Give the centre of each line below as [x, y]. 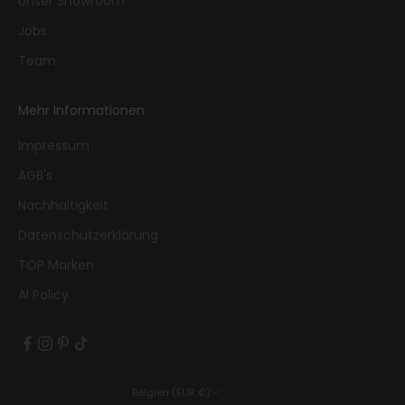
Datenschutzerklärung [88, 235]
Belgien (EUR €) [204, 393]
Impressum [54, 145]
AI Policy [43, 294]
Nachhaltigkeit [63, 205]
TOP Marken [56, 264]
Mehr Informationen [81, 110]
